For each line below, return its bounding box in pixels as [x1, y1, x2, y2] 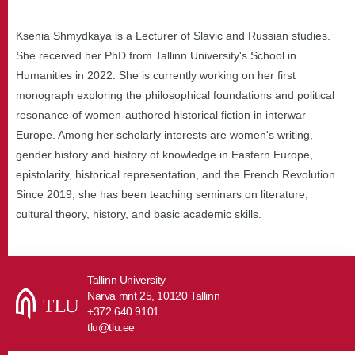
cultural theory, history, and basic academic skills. [16, 208, 261, 220]
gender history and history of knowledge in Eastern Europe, [16, 148, 313, 161]
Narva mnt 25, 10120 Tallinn [87, 289, 220, 302]
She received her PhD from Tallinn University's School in [16, 49, 296, 62]
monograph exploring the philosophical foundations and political [16, 89, 334, 101]
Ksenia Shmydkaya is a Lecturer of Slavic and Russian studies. [16, 29, 330, 42]
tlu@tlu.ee [87, 321, 135, 334]
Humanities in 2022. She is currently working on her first [16, 69, 296, 82]
